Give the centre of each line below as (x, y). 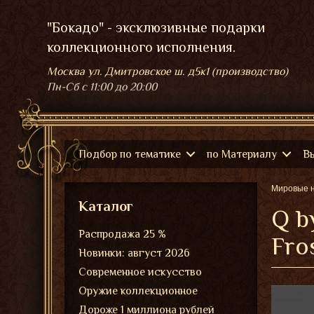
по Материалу (242, 154)
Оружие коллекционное (138, 291)
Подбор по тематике (130, 154)
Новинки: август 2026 (134, 253)
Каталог (106, 206)
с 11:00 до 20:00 (119, 87)
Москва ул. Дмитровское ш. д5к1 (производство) (168, 71)
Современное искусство (140, 272)
